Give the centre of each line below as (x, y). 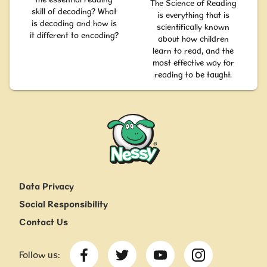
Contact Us (44, 222)
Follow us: (40, 255)
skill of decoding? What (74, 11)
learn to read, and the (193, 50)
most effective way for (193, 62)
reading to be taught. (193, 74)
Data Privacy (46, 186)
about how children (193, 38)
